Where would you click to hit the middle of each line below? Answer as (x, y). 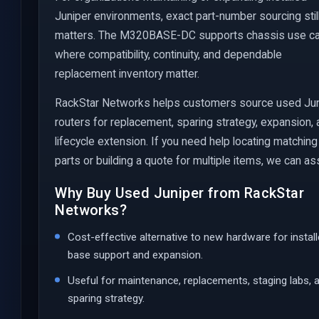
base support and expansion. (136, 255)
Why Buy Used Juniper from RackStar (179, 193)
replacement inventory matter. (127, 73)
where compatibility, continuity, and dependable (169, 54)
